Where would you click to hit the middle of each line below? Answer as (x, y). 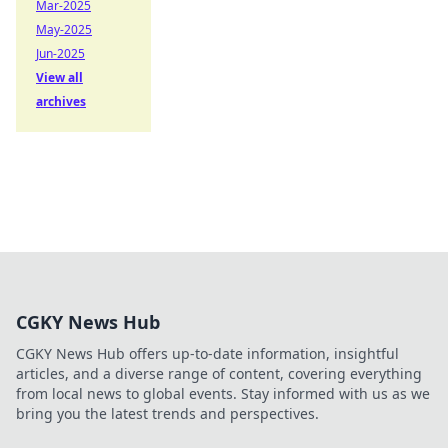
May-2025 (64, 29)
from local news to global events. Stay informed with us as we (223, 393)
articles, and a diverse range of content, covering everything (219, 373)
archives (61, 101)
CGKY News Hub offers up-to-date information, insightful (207, 353)
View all (59, 77)
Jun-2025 (60, 53)
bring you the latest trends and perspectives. (167, 413)
